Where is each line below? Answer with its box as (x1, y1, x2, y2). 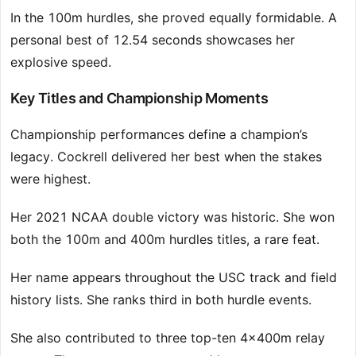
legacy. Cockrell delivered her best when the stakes (10, 149, 322, 165)
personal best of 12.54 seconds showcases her (10, 32, 295, 48)
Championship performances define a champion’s (10, 126, 308, 143)
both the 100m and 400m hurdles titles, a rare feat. (10, 231, 319, 248)
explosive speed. (10, 54, 111, 71)
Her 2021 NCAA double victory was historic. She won (10, 209, 335, 226)
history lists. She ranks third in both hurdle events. (10, 292, 311, 308)
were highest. (10, 171, 91, 188)
